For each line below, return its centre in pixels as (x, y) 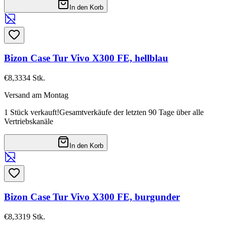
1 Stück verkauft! (32, 112)
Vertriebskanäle (29, 122)
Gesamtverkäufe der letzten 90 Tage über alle (131, 112)
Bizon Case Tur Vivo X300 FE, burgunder (92, 197)
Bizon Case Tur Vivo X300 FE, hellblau (86, 58)
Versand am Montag (36, 95)
